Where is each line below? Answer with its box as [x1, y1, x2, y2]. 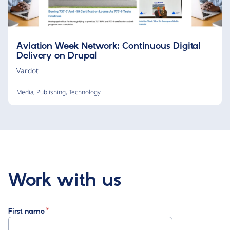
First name [8, 207, 45, 216]
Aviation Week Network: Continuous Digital [16, 41, 201, 52]
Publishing [36, 88, 66, 97]
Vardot [16, 66, 39, 75]
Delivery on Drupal [16, 50, 97, 62]
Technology [69, 88, 101, 97]
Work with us [8, 169, 121, 192]
